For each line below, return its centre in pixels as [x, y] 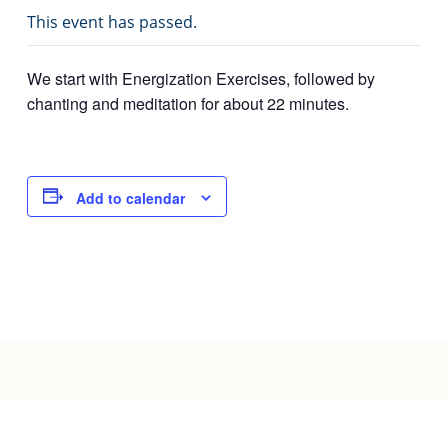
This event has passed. [111, 21]
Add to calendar [130, 197]
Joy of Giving [112, 30]
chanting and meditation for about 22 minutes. [187, 103]
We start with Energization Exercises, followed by [200, 78]
